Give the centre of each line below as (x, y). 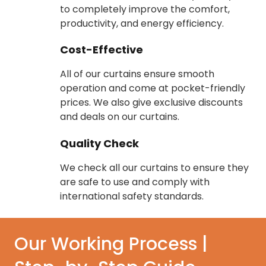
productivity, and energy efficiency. (142, 24)
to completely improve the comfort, (145, 9)
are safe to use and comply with (135, 182)
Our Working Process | (111, 244)
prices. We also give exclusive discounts (152, 103)
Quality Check (100, 143)
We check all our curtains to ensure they (155, 167)
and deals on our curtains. (120, 117)
